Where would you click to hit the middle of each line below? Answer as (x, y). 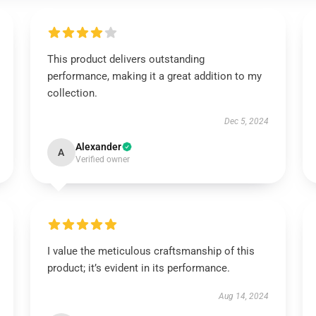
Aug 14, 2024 (244, 296)
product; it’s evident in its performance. (138, 268)
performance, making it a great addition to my (154, 76)
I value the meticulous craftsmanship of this (151, 251)
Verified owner (102, 159)
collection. (72, 93)
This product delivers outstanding (126, 59)
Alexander (98, 147)
